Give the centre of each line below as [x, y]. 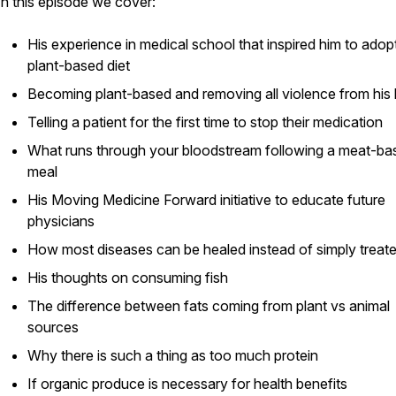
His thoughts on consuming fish [129, 278]
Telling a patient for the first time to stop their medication [207, 122]
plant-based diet [80, 65]
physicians [63, 221]
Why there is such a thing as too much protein [175, 355]
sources [55, 327]
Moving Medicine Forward [134, 200]
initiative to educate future [301, 200]
